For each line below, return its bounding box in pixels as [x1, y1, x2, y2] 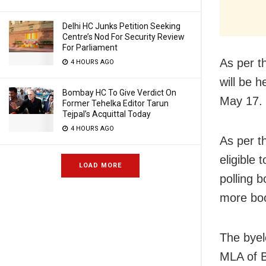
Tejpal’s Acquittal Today [62, 109, 151, 119]
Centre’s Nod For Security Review [62, 32, 185, 42]
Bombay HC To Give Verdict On [62, 88, 176, 97]
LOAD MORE [79, 161, 122, 169]
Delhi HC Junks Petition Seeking [62, 21, 180, 31]
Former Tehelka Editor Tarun [62, 99, 169, 108]
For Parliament [62, 43, 118, 52]
